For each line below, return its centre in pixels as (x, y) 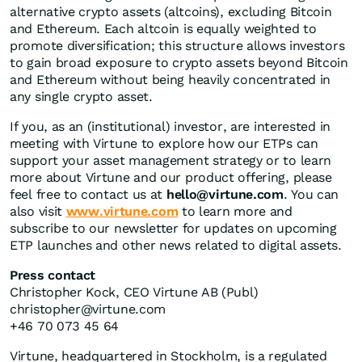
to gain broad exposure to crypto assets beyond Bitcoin (179, 63)
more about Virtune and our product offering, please (171, 177)
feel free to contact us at (88, 194)
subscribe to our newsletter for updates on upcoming (173, 228)
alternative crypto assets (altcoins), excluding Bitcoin (171, 12)
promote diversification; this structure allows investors (177, 46)
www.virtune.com (122, 211)
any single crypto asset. (81, 97)
